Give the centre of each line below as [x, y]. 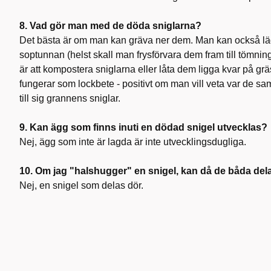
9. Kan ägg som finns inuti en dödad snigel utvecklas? [143, 127]
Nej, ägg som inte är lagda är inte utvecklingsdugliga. [133, 142]
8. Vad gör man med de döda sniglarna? [110, 25]
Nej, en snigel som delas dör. [81, 185]
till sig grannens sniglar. [70, 98]
